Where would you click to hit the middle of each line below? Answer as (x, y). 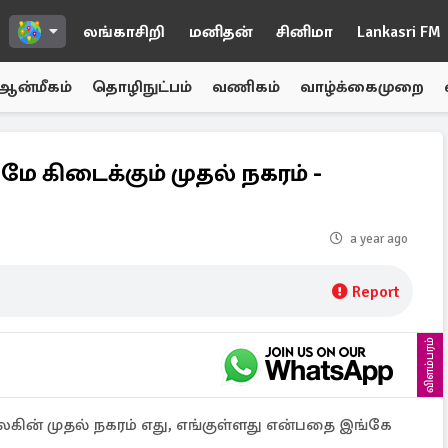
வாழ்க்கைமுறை (362, 87)
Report (375, 292)
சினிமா (304, 32)
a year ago (379, 239)
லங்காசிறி (124, 32)
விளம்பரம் (429, 365)
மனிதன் (220, 32)
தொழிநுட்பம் (142, 87)
